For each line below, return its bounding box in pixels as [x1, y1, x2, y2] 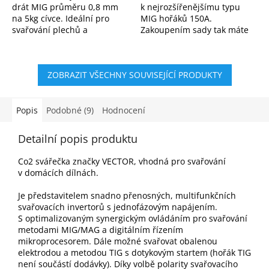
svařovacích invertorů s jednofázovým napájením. [18, 201, 217, 213]
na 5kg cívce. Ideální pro [12, 12, 109, 24]
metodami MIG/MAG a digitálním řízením [18, 223, 183, 235]
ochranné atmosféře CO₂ [12, 46, 111, 58]
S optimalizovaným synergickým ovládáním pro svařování [18, 212, 247, 224]
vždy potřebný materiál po [141, 35, 246, 47]
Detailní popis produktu [18, 131, 138, 146]
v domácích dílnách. [18, 166, 98, 178]
